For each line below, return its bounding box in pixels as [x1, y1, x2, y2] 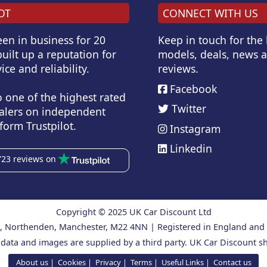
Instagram [167, 121, 221, 136]
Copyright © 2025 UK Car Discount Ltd [55, 206, 212, 218]
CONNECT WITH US [163, 6, 259, 21]
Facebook [167, 81, 218, 96]
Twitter [169, 101, 207, 116]
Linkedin [167, 141, 213, 156]
